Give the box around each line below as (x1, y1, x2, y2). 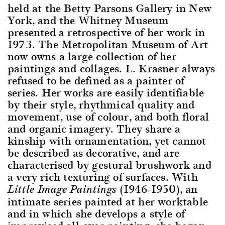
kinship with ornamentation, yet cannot (8, 132, 206, 149)
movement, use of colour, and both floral (8, 107, 209, 125)
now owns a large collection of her (8, 47, 176, 65)
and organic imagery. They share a (8, 120, 181, 137)
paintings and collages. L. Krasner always (8, 59, 215, 77)
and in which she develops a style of (8, 204, 185, 222)
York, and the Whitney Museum (8, 11, 169, 29)
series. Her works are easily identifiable (8, 83, 204, 101)
